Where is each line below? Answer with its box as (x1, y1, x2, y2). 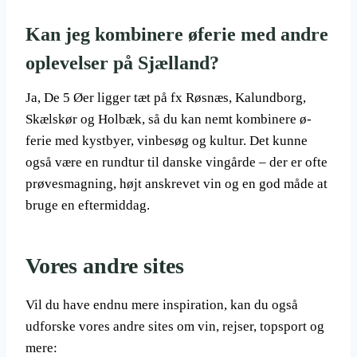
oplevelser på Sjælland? (25, 53, 219, 73)
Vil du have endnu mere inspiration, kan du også (25, 297, 298, 312)
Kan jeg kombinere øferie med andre (25, 24, 328, 45)
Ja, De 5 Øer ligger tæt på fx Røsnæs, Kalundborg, (25, 90, 306, 105)
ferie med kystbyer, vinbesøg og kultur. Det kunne (25, 133, 308, 148)
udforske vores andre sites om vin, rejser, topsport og (25, 319, 324, 334)
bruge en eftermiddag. (25, 198, 150, 213)
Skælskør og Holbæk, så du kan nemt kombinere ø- (25, 112, 312, 127)
